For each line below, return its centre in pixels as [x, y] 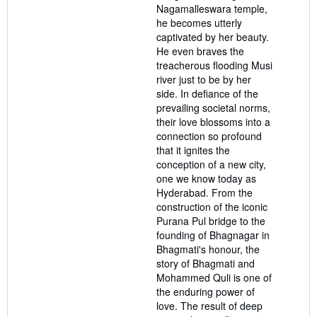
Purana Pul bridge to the [211, 221]
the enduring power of [206, 292]
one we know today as [206, 179]
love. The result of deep [209, 306]
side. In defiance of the [207, 94]
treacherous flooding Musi [214, 65]
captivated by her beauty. [213, 37]
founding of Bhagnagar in [213, 235]
